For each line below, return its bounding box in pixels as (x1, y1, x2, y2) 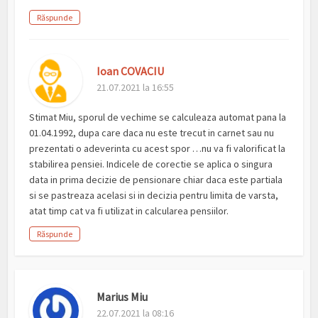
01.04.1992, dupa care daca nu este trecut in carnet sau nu (29, 126, 275, 140)
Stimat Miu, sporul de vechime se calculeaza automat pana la (29, 111, 287, 124)
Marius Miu (97, 290, 148, 305)
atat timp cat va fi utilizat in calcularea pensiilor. (29, 204, 229, 218)
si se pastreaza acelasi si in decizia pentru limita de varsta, (29, 189, 279, 202)
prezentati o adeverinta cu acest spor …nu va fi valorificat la (29, 142, 286, 155)
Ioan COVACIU (97, 64, 165, 79)
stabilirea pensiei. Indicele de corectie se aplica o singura (29, 158, 273, 171)
